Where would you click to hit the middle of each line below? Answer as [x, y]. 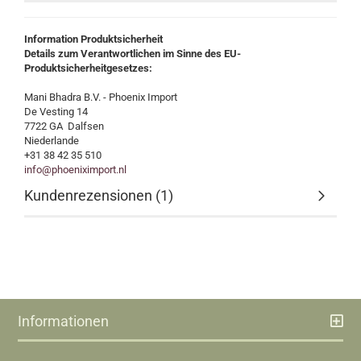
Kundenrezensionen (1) [99, 195]
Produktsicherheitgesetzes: [88, 68]
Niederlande [52, 141]
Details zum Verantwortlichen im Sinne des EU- [133, 54]
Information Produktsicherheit [93, 39]
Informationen [64, 321]
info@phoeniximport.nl [75, 170]
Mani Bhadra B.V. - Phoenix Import [101, 97]
